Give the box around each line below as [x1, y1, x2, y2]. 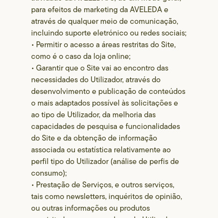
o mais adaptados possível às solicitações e [31, 97, 179, 109]
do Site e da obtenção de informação [31, 132, 158, 144]
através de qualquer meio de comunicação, [31, 16, 179, 27]
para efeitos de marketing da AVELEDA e [31, 4, 169, 15]
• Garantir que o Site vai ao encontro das [31, 62, 169, 73]
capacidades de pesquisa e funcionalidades [31, 121, 181, 132]
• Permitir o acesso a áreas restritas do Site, [31, 39, 176, 50]
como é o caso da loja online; [31, 51, 131, 62]
